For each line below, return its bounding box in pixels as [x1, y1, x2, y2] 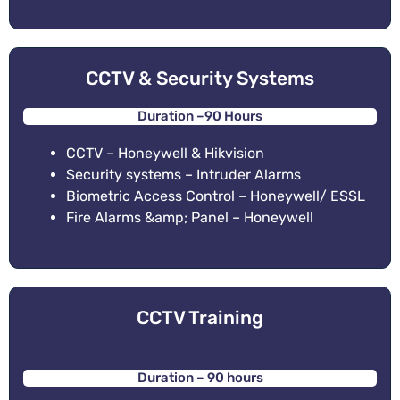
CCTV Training [137, 306, 263, 329]
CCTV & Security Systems [86, 67, 314, 90]
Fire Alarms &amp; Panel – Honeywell [66, 209, 313, 227]
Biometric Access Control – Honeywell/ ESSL [66, 187, 365, 205]
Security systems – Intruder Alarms [66, 166, 301, 184]
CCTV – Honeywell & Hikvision [66, 145, 264, 162]
